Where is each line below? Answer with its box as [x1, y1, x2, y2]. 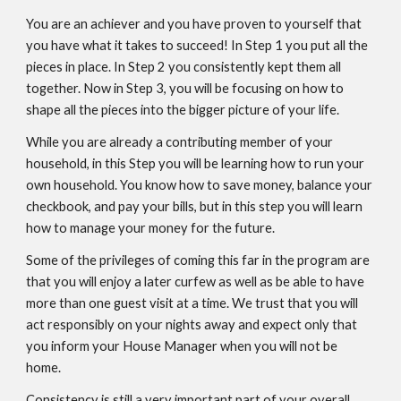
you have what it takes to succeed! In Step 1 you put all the [26, 38, 369, 53]
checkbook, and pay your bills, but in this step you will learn [26, 199, 363, 214]
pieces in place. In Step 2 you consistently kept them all [26, 59, 342, 74]
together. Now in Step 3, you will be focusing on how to [26, 81, 345, 96]
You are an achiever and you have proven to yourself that [26, 16, 363, 31]
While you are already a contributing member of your [26, 134, 334, 149]
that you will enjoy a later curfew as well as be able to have [26, 274, 365, 289]
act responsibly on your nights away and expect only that [26, 317, 358, 332]
